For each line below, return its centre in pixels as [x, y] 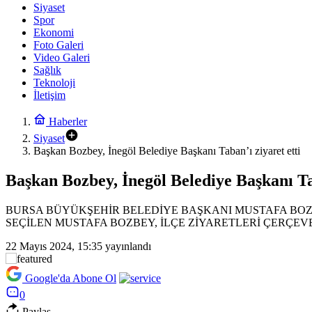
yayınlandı [127, 246]
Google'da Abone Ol [71, 278]
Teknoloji [54, 83]
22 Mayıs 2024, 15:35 [54, 246]
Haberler [67, 122]
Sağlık [47, 70]
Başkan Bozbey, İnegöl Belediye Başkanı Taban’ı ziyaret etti [167, 151]
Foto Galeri [58, 45]
